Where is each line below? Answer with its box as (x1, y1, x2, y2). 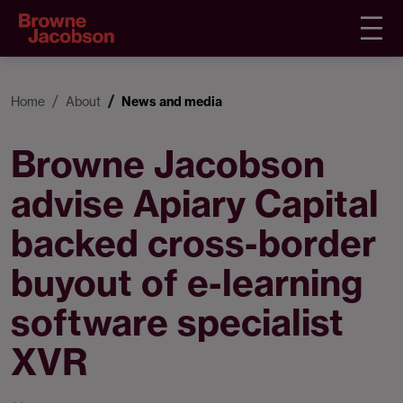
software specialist (11, 300, 344, 345)
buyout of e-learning (11, 260, 363, 306)
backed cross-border (11, 220, 376, 266)
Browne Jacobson (11, 141, 325, 187)
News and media (121, 94, 222, 110)
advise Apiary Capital (11, 181, 379, 227)
